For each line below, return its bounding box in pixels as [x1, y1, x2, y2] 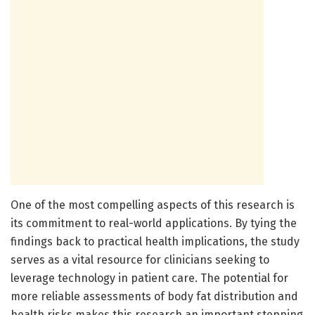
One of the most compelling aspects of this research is [11, 198, 295, 212]
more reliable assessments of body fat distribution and [11, 290, 298, 304]
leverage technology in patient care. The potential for [11, 271, 288, 285]
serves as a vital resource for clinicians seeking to [11, 253, 269, 267]
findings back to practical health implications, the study [11, 235, 300, 249]
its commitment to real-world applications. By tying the [11, 217, 297, 231]
